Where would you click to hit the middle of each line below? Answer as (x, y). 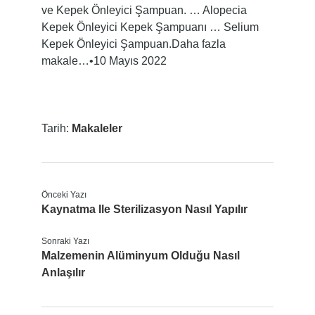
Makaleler (97, 128)
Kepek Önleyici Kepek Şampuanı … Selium (150, 27)
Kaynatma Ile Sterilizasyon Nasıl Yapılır (144, 209)
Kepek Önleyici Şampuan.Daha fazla (133, 44)
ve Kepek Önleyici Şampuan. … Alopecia (144, 10)
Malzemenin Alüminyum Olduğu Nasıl (140, 256)
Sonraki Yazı (65, 241)
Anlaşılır (63, 272)
